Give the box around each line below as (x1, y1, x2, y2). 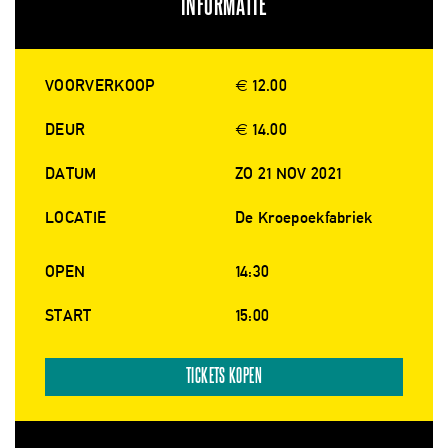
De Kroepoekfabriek (235, 208, 373, 228)
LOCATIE (45, 208, 107, 228)
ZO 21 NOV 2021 (234, 164, 342, 184)
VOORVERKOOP (45, 76, 155, 96)
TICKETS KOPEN (186, 367, 262, 387)
